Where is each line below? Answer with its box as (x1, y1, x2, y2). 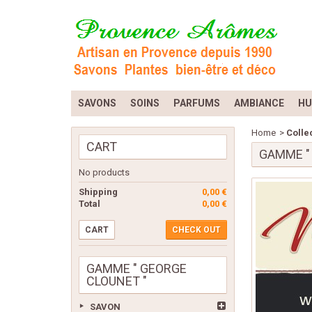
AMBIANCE (234, 97, 284, 109)
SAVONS (78, 97, 116, 109)
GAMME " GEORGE (86, 261, 187, 276)
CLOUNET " (86, 274, 147, 288)
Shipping (79, 187, 118, 197)
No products (79, 167, 130, 178)
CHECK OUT (172, 225, 221, 235)
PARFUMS (173, 97, 220, 109)
